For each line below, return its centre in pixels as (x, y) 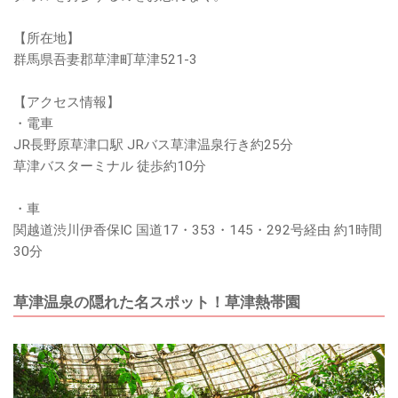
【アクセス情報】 (67, 102)
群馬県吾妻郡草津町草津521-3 (105, 60)
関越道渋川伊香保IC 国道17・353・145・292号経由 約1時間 (198, 230)
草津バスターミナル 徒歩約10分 (110, 166)
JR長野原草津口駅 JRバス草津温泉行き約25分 (153, 145)
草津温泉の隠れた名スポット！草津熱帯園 (157, 302)
